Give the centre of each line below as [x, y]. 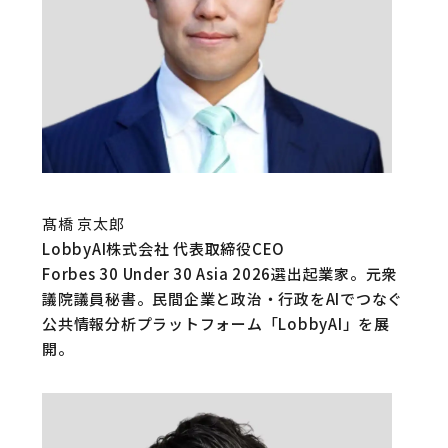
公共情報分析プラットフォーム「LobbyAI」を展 [216, 323]
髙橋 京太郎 [83, 223]
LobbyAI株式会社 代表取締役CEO [163, 248]
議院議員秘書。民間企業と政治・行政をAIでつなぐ [222, 298]
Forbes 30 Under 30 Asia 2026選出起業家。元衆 [219, 273]
